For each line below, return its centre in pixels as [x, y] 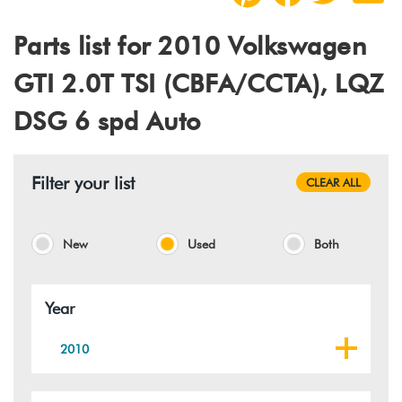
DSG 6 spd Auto [107, 121]
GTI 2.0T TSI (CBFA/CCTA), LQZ [199, 83]
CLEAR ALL [333, 182]
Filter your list [83, 183]
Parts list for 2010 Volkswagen [190, 45]
